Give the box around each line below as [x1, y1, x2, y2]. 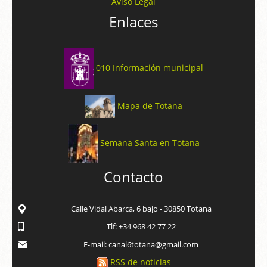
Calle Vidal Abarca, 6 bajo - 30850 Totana [70, 203, 212, 215]
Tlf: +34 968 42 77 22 [106, 221, 176, 232]
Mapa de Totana [117, 100, 182, 111]
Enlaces [109, 11, 158, 32]
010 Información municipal [96, 61, 203, 73]
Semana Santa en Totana [100, 136, 200, 148]
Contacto [104, 167, 163, 187]
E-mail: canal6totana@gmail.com [83, 239, 198, 250]
